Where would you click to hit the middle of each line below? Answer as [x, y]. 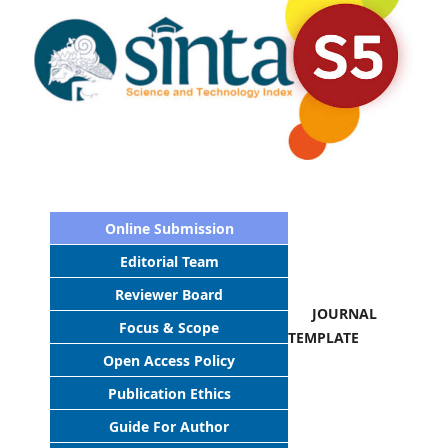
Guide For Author [169, 427]
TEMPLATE [324, 338]
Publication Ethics [169, 394]
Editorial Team [169, 262]
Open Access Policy [169, 361]
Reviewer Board [169, 295]
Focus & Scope [169, 328]
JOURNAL [333, 314]
